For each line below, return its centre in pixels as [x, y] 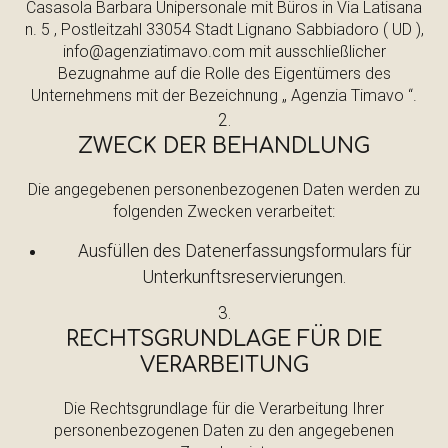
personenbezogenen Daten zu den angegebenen [224, 430]
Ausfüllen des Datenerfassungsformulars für [244, 251]
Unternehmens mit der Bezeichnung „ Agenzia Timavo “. [224, 95]
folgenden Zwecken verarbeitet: [224, 211]
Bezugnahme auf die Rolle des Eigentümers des [224, 73]
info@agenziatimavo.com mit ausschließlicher [224, 51]
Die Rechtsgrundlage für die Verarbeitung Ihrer [224, 408]
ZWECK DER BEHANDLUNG [224, 146]
